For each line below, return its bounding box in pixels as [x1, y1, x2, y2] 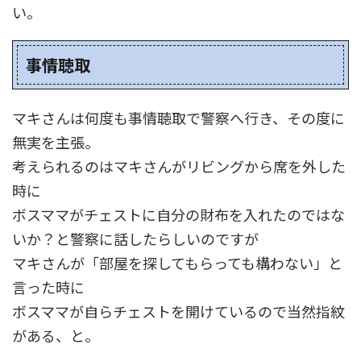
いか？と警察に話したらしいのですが [12, 227, 259, 249]
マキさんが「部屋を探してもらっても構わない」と [12, 251, 342, 273]
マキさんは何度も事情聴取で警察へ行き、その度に [12, 106, 345, 128]
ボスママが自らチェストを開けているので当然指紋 [12, 300, 345, 322]
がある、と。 [12, 324, 99, 346]
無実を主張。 [12, 131, 99, 152]
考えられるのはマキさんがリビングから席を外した [12, 155, 346, 176]
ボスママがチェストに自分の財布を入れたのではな [12, 203, 345, 225]
